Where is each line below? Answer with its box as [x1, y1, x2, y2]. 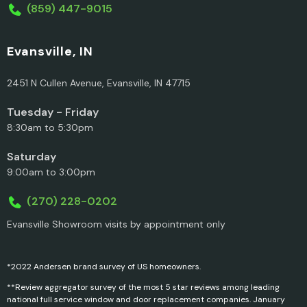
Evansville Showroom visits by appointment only [7, 218, 225, 231]
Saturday [7, 149, 56, 164]
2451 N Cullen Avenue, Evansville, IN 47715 [7, 76, 191, 89]
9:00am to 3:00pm [7, 165, 95, 178]
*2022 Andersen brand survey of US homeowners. [7, 261, 201, 273]
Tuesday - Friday [7, 104, 99, 119]
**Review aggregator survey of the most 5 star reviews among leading [7, 282, 280, 293]
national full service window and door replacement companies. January [7, 294, 285, 306]
